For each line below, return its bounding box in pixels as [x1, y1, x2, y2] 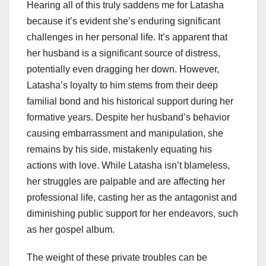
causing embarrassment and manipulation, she [27, 128, 223, 138]
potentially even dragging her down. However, [27, 64, 219, 74]
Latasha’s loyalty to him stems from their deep [27, 80, 218, 90]
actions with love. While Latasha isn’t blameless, [27, 160, 230, 170]
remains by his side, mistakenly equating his [27, 144, 212, 154]
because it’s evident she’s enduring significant [27, 15, 220, 26]
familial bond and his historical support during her [27, 96, 233, 106]
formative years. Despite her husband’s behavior [27, 112, 230, 122]
